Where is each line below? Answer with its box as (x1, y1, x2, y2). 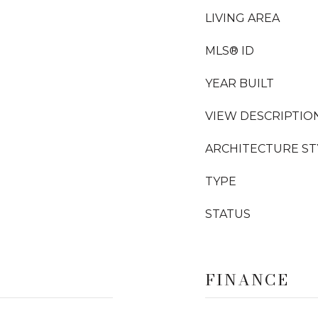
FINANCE (205, 268, 289, 292)
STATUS (205, 207, 251, 221)
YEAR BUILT (205, 77, 274, 90)
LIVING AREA (205, 11, 280, 25)
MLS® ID (205, 44, 254, 57)
